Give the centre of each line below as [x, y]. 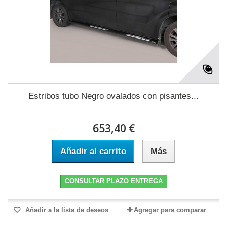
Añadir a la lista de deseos [66, 210]
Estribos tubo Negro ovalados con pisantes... [113, 96]
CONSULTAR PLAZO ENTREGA [113, 181]
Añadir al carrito [93, 152]
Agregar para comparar [170, 210]
